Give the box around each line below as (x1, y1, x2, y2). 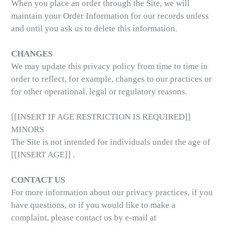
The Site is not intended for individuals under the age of (11, 137, 210, 147)
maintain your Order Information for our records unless (11, 11, 209, 21)
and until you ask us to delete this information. (11, 24, 177, 33)
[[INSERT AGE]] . (11, 150, 75, 159)
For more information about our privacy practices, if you (11, 188, 213, 197)
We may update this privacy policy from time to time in (11, 62, 208, 71)
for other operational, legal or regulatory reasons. (11, 87, 187, 96)
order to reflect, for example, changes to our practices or (11, 74, 212, 84)
